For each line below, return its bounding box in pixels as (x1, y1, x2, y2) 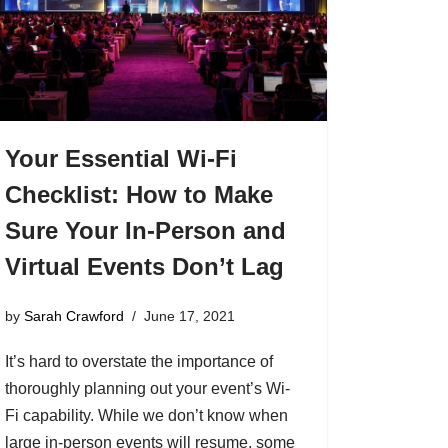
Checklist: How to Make (4, 180, 273, 208)
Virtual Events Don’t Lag (4, 252, 284, 280)
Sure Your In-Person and (4, 216, 286, 244)
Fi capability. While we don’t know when (4, 407, 288, 425)
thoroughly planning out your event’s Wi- (4, 380, 290, 398)
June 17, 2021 (143, 308, 235, 325)
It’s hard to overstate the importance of (4, 353, 273, 371)
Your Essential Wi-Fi (4, 144, 237, 172)
